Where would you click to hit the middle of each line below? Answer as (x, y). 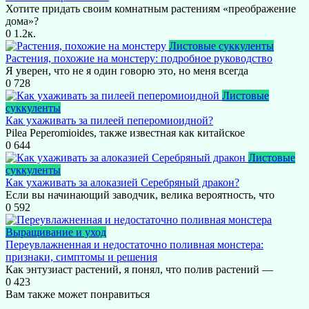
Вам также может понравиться (78, 294)
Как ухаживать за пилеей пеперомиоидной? (109, 120)
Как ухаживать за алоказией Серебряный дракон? (122, 182)
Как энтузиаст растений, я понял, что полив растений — (139, 269)
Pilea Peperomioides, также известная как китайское (125, 132)
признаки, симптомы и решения (81, 257)
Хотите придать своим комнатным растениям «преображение (151, 8)
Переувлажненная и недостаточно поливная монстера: (134, 244)
